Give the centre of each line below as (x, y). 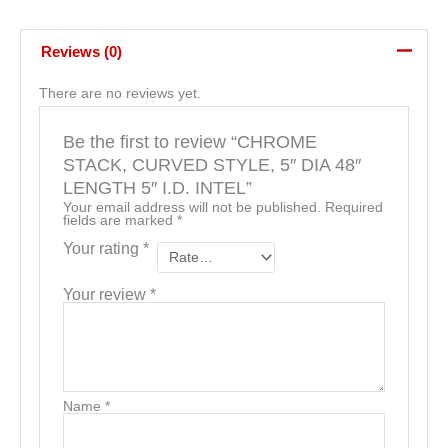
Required (353, 208)
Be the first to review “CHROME (189, 142)
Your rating (102, 248)
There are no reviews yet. (119, 93)
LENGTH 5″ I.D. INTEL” (157, 188)
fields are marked (119, 221)
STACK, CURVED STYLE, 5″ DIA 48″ (211, 165)
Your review (106, 293)
